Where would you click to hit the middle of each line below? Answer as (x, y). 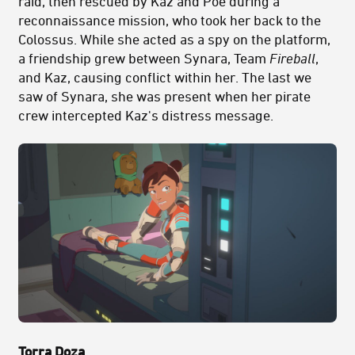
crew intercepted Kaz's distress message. (146, 115)
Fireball (292, 58)
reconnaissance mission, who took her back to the (170, 20)
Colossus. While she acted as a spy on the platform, (174, 39)
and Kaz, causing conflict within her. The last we (165, 77)
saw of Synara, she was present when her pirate (164, 96)
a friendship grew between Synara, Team (144, 58)
